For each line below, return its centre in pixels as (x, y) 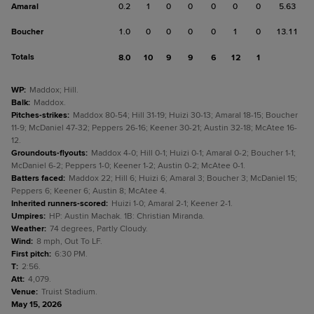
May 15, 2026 (36, 305)
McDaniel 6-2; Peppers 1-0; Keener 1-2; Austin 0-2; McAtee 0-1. (128, 166)
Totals (23, 57)
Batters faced (37, 178)
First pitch (30, 254)
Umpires (27, 216)
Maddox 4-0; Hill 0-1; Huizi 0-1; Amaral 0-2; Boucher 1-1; (193, 153)
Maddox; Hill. (54, 90)
